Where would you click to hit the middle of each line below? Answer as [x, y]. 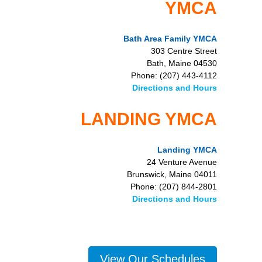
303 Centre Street [184, 51]
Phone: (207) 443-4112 [174, 75]
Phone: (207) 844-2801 [174, 187]
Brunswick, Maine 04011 [172, 174]
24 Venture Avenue [182, 162]
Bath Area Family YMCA [170, 39]
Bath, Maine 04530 [182, 63]
